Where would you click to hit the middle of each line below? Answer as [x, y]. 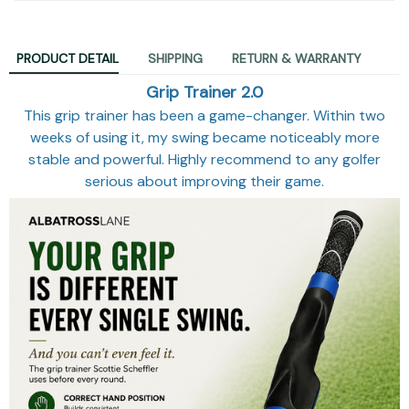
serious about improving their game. [204, 181]
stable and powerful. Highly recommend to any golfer [204, 159]
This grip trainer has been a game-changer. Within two [204, 115]
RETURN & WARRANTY [297, 59]
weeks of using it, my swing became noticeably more [204, 137]
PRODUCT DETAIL [68, 59]
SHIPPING [175, 59]
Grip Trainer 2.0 [204, 92]
